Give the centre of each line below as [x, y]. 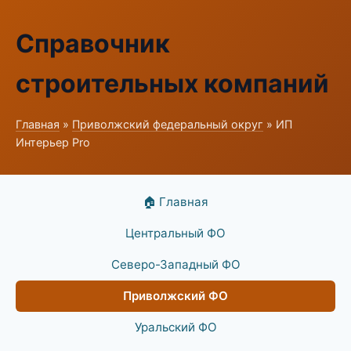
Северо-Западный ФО [175, 264]
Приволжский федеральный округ [168, 124]
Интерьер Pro [53, 142]
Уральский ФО [175, 327]
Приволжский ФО [175, 296]
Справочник [93, 43]
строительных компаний [172, 83]
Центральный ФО [175, 233]
